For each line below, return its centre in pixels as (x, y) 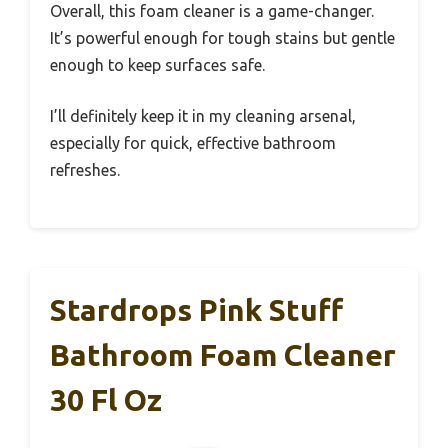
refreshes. (85, 170)
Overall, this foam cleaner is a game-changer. (212, 11)
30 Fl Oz (106, 400)
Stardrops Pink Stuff (196, 310)
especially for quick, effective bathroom (193, 143)
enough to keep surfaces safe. (157, 65)
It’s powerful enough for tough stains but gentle (222, 38)
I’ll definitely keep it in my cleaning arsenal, (203, 116)
